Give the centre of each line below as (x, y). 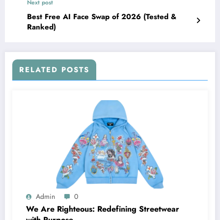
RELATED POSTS (54, 70)
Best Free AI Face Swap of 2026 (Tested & (102, 17)
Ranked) (41, 27)
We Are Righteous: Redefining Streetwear (103, 209)
